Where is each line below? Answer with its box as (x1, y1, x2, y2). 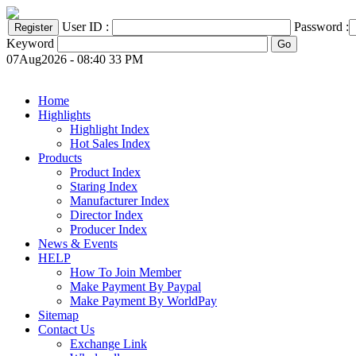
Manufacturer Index (70, 194, 169, 207)
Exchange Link (70, 337, 147, 350)
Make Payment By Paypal (70, 280, 201, 293)
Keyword (6, 37, 54, 50)
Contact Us (38, 323, 95, 336)
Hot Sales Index (70, 137, 150, 150)
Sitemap (38, 308, 79, 322)
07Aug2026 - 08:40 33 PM (6, 52, 143, 66)
